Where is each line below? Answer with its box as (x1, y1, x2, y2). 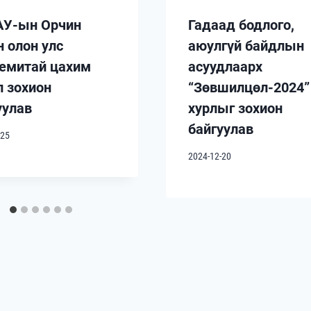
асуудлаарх (188, 58, 262, 76)
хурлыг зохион (188, 100, 283, 117)
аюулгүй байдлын (188, 37, 304, 55)
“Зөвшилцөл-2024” (188, 79, 310, 96)
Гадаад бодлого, (188, 17, 294, 34)
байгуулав (188, 121, 253, 138)
